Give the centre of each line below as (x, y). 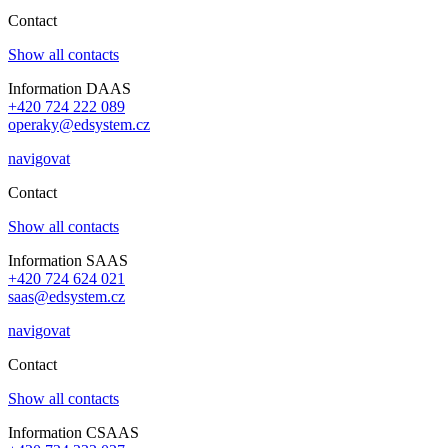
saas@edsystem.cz (66, 296)
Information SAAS (68, 260)
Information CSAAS (73, 432)
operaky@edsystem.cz (79, 124)
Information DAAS (69, 88)
